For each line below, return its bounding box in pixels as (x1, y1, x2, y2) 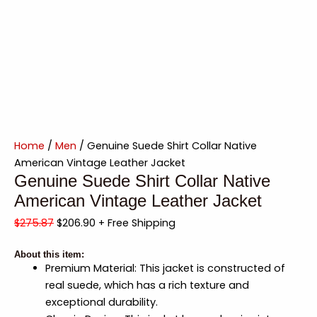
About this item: (14, 249, 84, 260)
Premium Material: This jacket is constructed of (45, 261, 285, 276)
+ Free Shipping (98, 215, 175, 230)
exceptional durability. (45, 295, 158, 310)
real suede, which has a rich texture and (45, 278, 249, 293)
